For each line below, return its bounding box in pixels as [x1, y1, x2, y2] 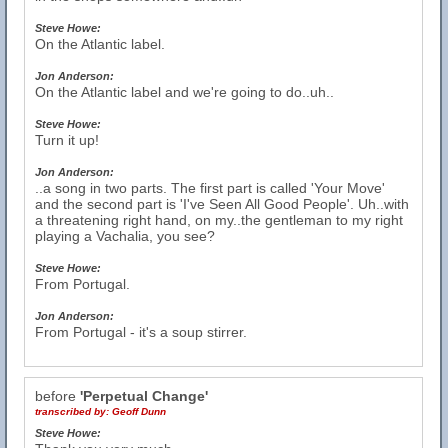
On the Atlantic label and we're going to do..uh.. [35, 84, 334, 100]
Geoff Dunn [112, 406, 166, 417]
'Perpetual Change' [80, 388, 208, 404]
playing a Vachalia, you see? [35, 228, 215, 244]
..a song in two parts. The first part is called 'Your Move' [35, 180, 385, 196]
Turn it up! [35, 132, 99, 148]
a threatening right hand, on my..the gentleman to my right [35, 212, 403, 228]
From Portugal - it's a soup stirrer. [35, 324, 247, 340]
